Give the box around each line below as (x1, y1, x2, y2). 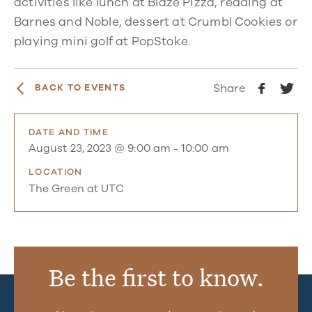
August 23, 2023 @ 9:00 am (29, 141, 171, 156)
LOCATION (29, 166, 83, 179)
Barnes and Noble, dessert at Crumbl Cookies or (14, 13, 297, 30)
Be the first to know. (48, 262, 264, 293)
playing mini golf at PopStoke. (14, 33, 191, 49)
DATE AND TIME (29, 125, 109, 139)
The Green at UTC (29, 181, 125, 196)
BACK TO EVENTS (35, 81, 126, 95)
